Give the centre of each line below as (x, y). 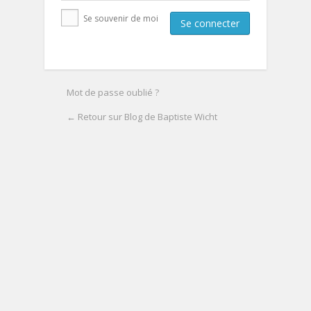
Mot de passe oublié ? (113, 93)
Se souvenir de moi (120, 19)
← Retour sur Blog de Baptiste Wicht (142, 117)
